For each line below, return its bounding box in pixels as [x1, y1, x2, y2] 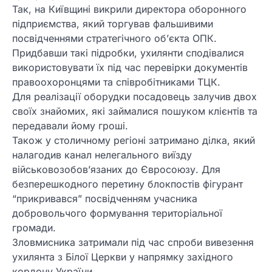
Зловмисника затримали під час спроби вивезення [12, 236, 254, 249]
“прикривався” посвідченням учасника [12, 192, 197, 205]
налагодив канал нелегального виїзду [12, 149, 192, 161]
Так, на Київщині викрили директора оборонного [12, 3, 246, 16]
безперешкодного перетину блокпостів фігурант [12, 178, 243, 191]
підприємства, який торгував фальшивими [12, 18, 213, 30]
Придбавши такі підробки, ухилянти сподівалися [12, 47, 244, 59]
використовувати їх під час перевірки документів [12, 61, 248, 74]
